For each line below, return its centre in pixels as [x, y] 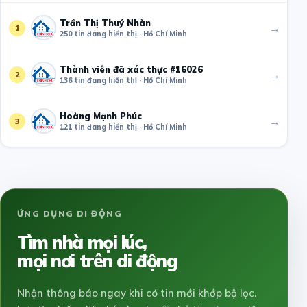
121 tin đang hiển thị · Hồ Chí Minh [123, 126]
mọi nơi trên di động [97, 261]
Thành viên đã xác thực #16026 [131, 69]
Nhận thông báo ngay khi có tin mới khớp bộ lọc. [137, 293]
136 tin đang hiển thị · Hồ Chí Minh [123, 80]
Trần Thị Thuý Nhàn [105, 22]
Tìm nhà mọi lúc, [82, 243]
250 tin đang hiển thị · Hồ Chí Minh [123, 33]
